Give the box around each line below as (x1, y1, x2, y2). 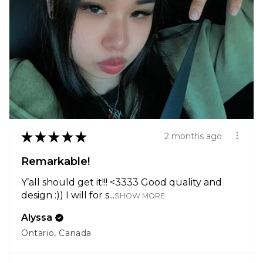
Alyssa (21, 211, 52, 223)
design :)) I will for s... (21, 189, 114, 201)
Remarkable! (21, 154, 90, 168)
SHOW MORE (114, 191, 165, 200)
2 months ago (164, 131, 222, 142)
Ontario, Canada (21, 227, 92, 238)
